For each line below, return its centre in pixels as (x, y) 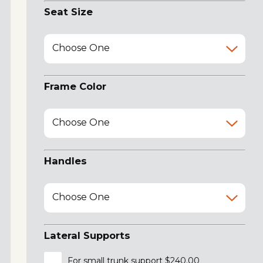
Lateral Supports (87, 235)
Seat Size (68, 11)
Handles (65, 161)
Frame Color (75, 86)
